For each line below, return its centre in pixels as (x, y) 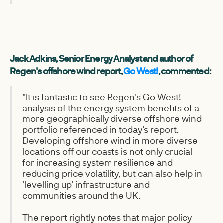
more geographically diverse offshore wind (112, 118)
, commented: (184, 71)
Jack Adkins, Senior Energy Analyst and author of (102, 58)
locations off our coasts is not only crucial (107, 151)
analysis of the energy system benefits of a (111, 108)
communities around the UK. (81, 195)
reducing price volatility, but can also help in (112, 173)
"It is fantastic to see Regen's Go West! (102, 97)
